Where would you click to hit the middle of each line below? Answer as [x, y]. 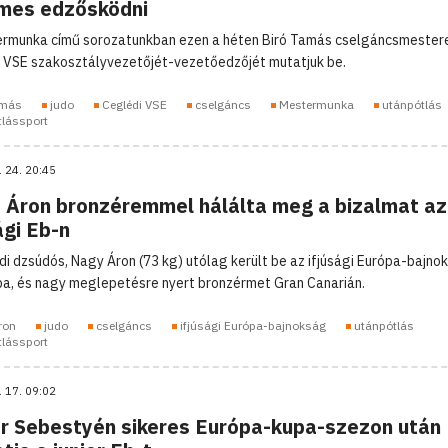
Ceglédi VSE [134, 104]
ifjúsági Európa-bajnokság [252, 325]
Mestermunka [316, 104]
